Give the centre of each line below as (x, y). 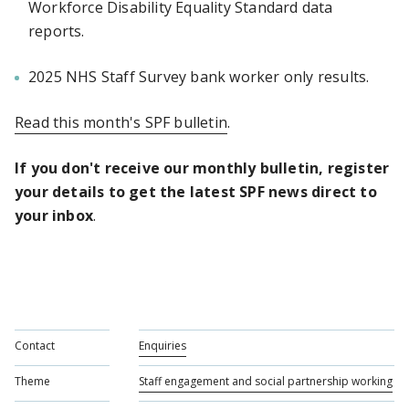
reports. (58, 31)
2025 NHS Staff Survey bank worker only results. (201, 77)
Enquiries (163, 346)
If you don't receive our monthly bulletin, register (202, 168)
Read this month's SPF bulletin (121, 122)
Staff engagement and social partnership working (266, 381)
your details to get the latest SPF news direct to (196, 192)
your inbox (54, 215)
